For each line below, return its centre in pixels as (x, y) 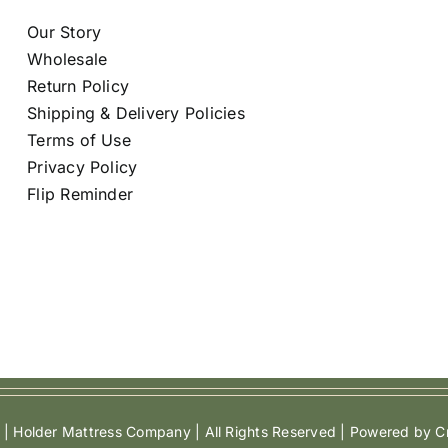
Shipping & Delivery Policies (136, 113)
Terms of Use (79, 140)
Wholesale (67, 59)
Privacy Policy (82, 167)
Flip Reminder (80, 194)
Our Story (64, 32)
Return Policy (78, 86)
